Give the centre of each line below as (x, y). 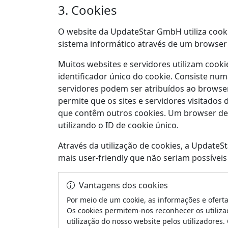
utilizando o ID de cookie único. (118, 125)
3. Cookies (88, 10)
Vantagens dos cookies (123, 185)
